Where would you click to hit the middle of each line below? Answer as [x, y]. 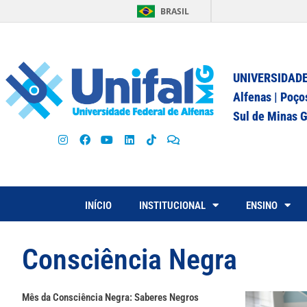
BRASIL [175, 11]
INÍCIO [98, 205]
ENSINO [262, 205]
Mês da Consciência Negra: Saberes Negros [110, 297]
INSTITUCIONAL [172, 205]
